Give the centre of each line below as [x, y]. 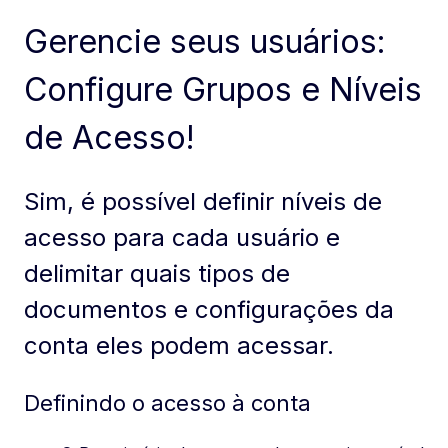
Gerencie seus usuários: [205, 41]
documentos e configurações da [209, 310]
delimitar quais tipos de [157, 274]
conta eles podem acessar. [179, 346]
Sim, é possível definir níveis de [203, 202]
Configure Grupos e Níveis [223, 89]
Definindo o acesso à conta [167, 402]
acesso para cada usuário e [182, 238]
